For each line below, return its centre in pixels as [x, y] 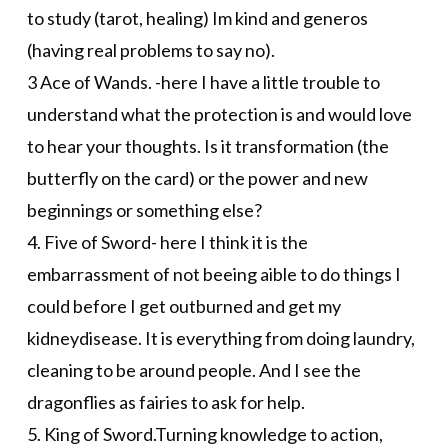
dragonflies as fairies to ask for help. [165, 401]
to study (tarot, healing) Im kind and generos [197, 17]
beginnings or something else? [144, 209]
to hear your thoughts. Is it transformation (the [207, 145]
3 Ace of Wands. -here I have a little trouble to [203, 81]
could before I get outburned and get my [183, 305]
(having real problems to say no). [150, 49]
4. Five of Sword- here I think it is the [167, 241]
